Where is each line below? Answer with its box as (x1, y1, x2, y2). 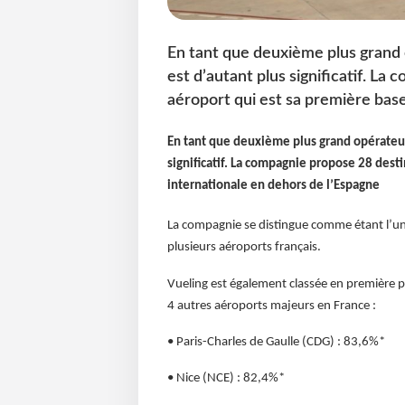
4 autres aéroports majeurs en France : (166, 298, 376, 313)
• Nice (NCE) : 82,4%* (166, 372, 285, 386)
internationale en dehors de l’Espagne (166, 179, 380, 193)
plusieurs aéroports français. (166, 240, 321, 255)
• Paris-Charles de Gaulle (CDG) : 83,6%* (166, 334, 385, 349)
